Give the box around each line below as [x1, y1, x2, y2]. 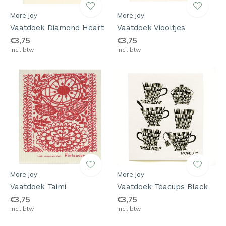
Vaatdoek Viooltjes [117, 23, 185, 32]
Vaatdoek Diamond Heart [10, 23, 104, 32]
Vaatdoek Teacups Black [117, 182, 208, 191]
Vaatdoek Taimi [10, 182, 66, 191]
